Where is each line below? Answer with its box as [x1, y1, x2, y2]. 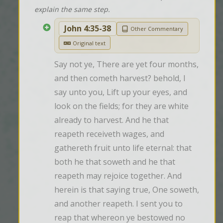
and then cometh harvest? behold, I [54, 73, 186, 84]
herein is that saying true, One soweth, [54, 184, 199, 196]
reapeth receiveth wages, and [54, 128, 164, 140]
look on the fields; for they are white [54, 101, 189, 112]
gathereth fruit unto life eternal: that [54, 142, 192, 154]
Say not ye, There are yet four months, [54, 59, 199, 70]
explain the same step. [34, 4, 110, 14]
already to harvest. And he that [54, 114, 169, 126]
